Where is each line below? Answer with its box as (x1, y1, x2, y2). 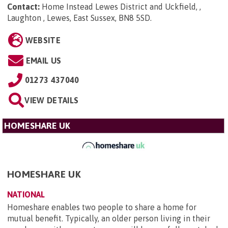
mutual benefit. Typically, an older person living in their (7, 214, 210, 223)
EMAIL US (25, 55, 62, 65)
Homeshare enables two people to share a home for (7, 203, 196, 212)
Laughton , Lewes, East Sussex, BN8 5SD (7, 13, 150, 22)
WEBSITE (25, 35, 61, 45)
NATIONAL (7, 190, 45, 199)
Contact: (7, 2, 40, 11)
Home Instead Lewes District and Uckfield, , (42, 2, 201, 11)
